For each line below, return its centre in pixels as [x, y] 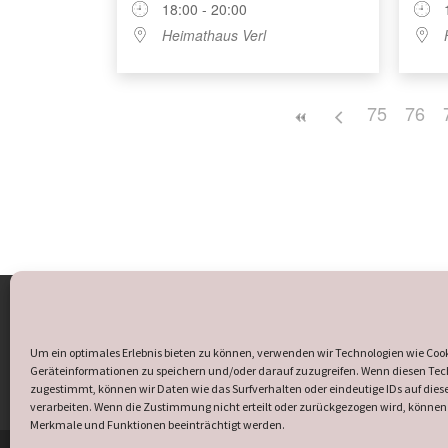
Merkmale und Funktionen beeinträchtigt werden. [157, 424]
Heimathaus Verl [214, 35]
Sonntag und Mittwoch [180, 332]
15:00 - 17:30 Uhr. [165, 352]
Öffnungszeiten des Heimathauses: [215, 312]
